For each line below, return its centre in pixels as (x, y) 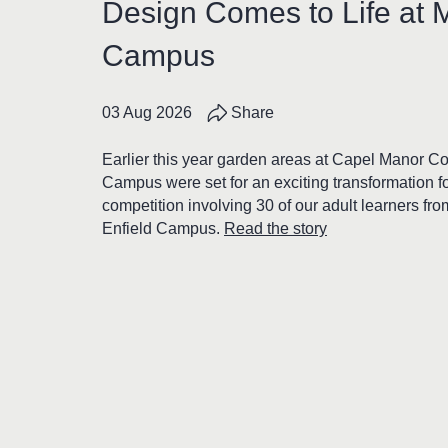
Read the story (275, 228)
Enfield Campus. (163, 228)
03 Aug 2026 (147, 112)
